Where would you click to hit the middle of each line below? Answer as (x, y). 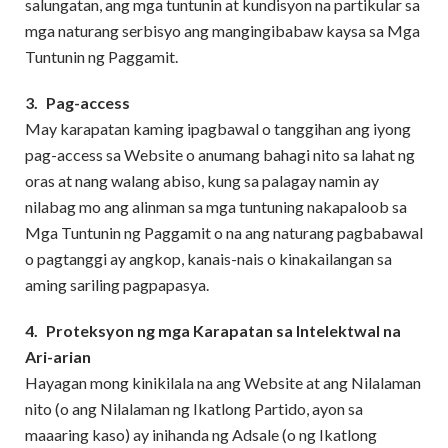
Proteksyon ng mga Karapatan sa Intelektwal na (223, 330)
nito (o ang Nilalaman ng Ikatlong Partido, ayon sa (194, 408)
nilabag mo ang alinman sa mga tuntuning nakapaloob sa (216, 206)
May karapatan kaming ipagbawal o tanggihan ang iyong (218, 128)
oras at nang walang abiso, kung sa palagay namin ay (202, 180)
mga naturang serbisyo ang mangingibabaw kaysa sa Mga (222, 30)
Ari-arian (58, 356)
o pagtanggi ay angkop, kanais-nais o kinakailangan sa (208, 258)
